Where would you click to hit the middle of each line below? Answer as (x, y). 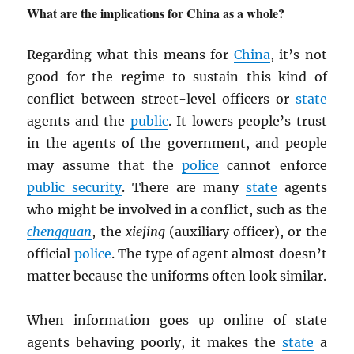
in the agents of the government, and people (177, 143)
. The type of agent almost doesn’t (219, 254)
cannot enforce (273, 166)
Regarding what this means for (130, 55)
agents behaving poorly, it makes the (154, 343)
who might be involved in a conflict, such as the (177, 210)
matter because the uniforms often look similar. (177, 276)
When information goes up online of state (177, 320)
